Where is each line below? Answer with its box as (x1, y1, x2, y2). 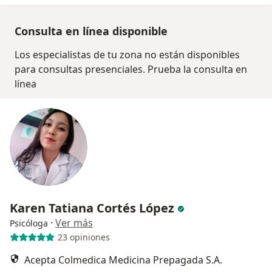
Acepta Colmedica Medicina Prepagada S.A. (24, 253, 222, 267)
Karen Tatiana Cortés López (10, 199, 174, 216)
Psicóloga (10, 217, 48, 229)
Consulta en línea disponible (15, 23, 168, 38)
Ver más (55, 216, 93, 229)
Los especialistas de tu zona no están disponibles (15, 47, 240, 61)
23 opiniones (57, 231, 110, 243)
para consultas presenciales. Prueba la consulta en (15, 62, 247, 76)
